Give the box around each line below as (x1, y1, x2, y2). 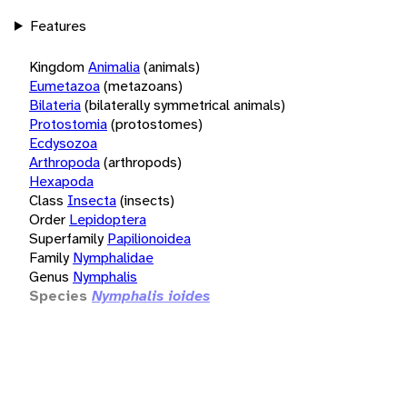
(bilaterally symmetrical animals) (84, 94, 285, 114)
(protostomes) (111, 114, 203, 134)
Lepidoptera (69, 209, 146, 229)
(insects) (120, 190, 174, 210)
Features (29, 15, 86, 35)
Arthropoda (29, 152, 100, 172)
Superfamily (29, 228, 104, 248)
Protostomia (29, 114, 107, 134)
